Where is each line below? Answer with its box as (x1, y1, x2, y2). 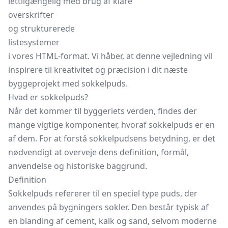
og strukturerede (8, 23, 75, 34)
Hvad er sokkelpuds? (8, 92, 88, 103)
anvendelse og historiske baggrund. (8, 160, 147, 172)
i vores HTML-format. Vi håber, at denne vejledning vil (8, 50, 212, 62)
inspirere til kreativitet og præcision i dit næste (8, 64, 188, 75)
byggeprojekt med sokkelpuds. (8, 78, 128, 89)
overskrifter (8, 9, 54, 20)
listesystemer (8, 37, 60, 48)
